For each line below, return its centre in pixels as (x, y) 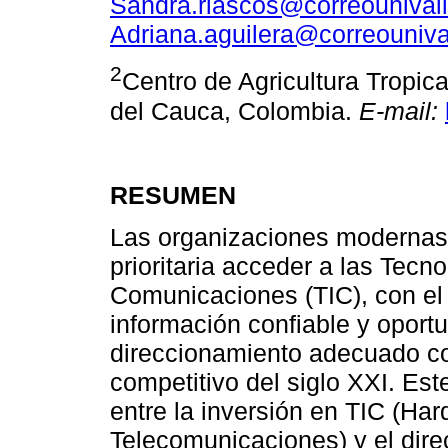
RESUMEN (173, 194)
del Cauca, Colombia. (234, 110)
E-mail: (398, 110)
